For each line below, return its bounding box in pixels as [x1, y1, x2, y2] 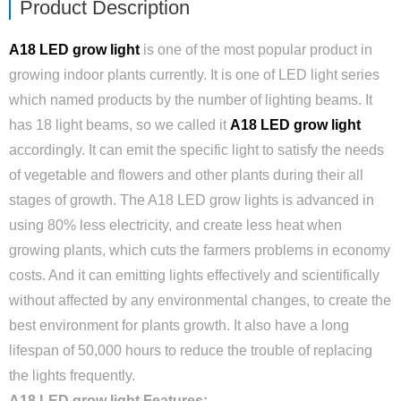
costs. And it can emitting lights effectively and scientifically [9, 268, 380, 283]
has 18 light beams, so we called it [9, 117, 230, 132]
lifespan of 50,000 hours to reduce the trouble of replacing [9, 343, 372, 358]
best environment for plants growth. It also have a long [9, 318, 349, 333]
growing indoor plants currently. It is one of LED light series [9, 67, 380, 82]
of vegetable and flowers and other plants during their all [9, 167, 363, 183]
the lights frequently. [9, 368, 135, 383]
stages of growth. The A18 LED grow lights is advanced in [9, 192, 374, 208]
